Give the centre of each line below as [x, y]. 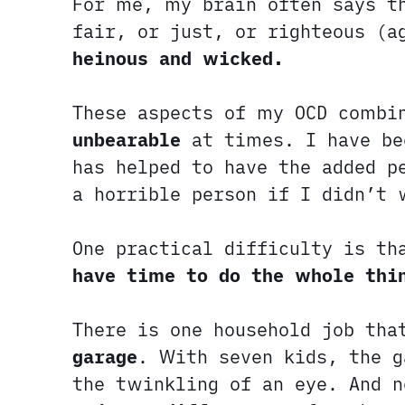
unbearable [127, 140]
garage [105, 357]
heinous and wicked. [178, 59]
